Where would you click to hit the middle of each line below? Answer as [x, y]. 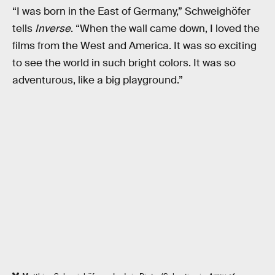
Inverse [53, 29]
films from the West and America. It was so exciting [134, 46]
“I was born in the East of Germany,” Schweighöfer [131, 12]
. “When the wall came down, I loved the [165, 29]
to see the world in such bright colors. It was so [124, 63]
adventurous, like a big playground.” [98, 80]
